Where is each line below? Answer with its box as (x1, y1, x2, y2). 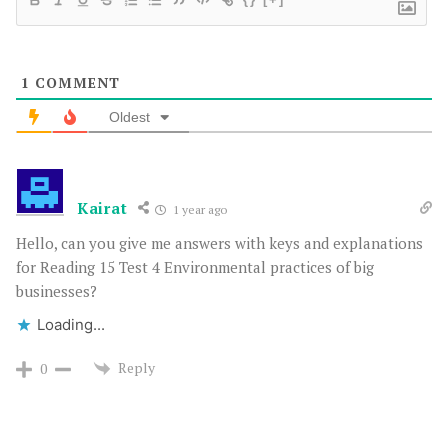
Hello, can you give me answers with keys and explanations (16, 232, 423, 253)
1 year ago (170, 201, 228, 217)
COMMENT (30, 72, 120, 92)
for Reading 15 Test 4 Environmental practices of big (16, 256, 374, 277)
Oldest (109, 108, 150, 125)
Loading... (37, 314, 105, 334)
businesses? (16, 280, 97, 301)
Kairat (77, 197, 128, 218)
